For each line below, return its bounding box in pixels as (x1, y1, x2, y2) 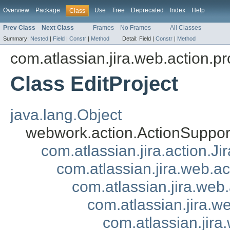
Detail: (122, 35, 139, 42)
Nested (30, 35, 48, 42)
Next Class (42, 24, 74, 32)
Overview (3, 7, 29, 14)
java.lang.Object (10, 106, 122, 124)
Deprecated (131, 7, 164, 14)
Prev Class (3, 24, 35, 32)
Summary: (3, 35, 30, 42)
